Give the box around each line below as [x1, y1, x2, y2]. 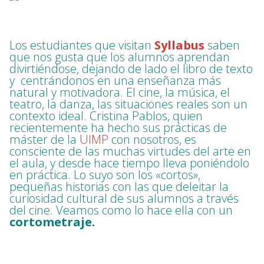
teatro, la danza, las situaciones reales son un [9, 96, 247, 113]
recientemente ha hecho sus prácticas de [9, 120, 227, 136]
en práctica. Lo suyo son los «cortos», [9, 167, 200, 183]
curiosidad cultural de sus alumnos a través [9, 190, 239, 207]
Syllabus [154, 37, 204, 54]
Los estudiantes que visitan [9, 37, 154, 54]
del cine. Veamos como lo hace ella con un [9, 202, 233, 219]
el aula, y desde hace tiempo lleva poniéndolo [9, 155, 249, 171]
